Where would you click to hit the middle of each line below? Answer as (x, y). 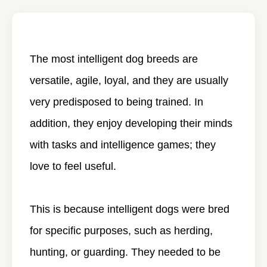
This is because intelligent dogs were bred (130, 209)
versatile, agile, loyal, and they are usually (129, 80)
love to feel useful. (73, 166)
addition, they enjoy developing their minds (131, 123)
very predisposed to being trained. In (117, 102)
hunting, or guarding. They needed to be (125, 252)
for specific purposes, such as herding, (121, 231)
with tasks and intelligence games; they (123, 145)
